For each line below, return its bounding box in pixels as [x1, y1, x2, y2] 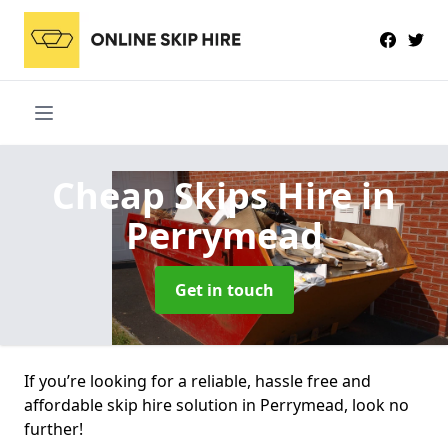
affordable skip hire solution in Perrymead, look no [24, 393, 409, 416]
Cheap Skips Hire [52, 170, 361, 220]
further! [24, 417, 83, 440]
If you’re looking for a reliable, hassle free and [24, 369, 371, 392]
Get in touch [174, 278, 274, 301]
